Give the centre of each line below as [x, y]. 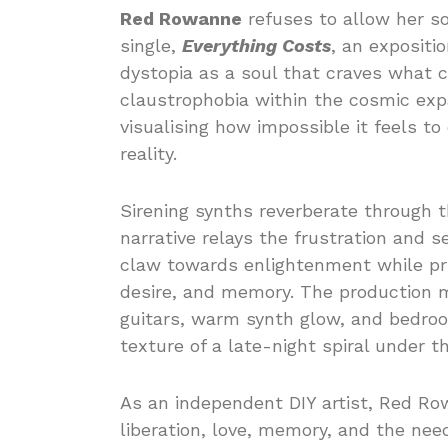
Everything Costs [256, 45]
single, [151, 45]
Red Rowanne [181, 18]
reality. [148, 153]
